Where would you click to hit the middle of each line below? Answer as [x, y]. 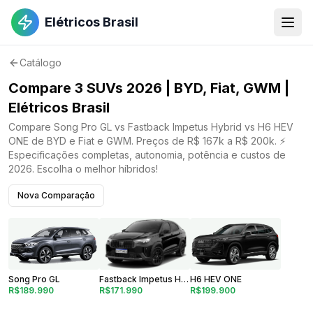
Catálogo [41, 63]
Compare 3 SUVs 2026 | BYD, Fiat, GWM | [149, 88]
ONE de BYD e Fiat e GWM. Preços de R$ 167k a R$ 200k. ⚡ [147, 141]
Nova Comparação [56, 195]
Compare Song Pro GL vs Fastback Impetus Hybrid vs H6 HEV [151, 127]
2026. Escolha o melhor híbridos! [83, 169]
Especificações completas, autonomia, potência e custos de [147, 155]
